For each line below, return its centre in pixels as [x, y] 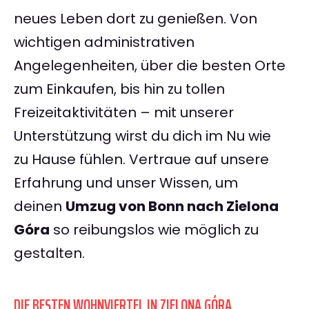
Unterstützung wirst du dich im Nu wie [142, 136]
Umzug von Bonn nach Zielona [172, 207]
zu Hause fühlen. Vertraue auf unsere [141, 160]
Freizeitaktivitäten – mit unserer [124, 113]
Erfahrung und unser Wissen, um [126, 183]
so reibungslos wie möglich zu [154, 230]
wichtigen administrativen [104, 42]
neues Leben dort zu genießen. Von [136, 19]
